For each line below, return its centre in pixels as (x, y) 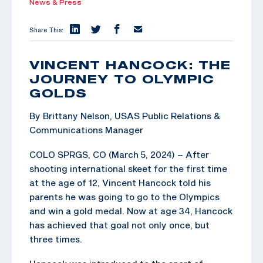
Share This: (46, 30)
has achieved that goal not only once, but (119, 225)
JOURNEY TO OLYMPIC (122, 78)
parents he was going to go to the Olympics (124, 196)
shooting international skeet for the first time (128, 168)
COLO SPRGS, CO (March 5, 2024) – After (119, 154)
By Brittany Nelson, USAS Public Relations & (125, 115)
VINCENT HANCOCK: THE (130, 64)
